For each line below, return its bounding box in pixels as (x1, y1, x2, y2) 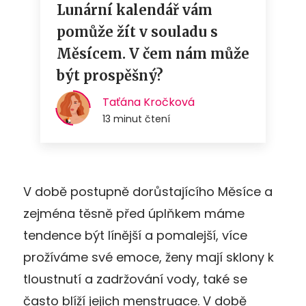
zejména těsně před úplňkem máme (23, 204, 245, 222)
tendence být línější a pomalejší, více (23, 226, 247, 244)
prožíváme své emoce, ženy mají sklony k (23, 248, 274, 266)
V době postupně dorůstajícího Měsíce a (23, 182, 273, 200)
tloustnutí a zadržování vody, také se (23, 270, 247, 288)
